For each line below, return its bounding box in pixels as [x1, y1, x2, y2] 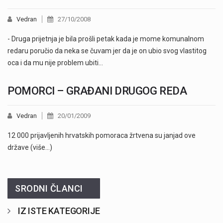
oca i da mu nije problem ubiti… [7, 59, 103, 67]
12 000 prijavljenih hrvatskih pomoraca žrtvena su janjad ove [7, 131, 196, 140]
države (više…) [7, 143, 52, 152]
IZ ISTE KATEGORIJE [17, 206, 100, 217]
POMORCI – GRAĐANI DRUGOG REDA [7, 85, 187, 98]
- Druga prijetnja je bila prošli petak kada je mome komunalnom [7, 35, 204, 43]
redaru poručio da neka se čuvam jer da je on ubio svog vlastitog [7, 47, 207, 55]
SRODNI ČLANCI [15, 183, 83, 194]
